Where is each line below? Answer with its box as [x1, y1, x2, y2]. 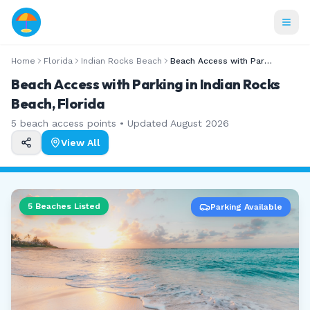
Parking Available [210, 202, 282, 212]
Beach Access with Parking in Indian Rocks [11, 75, 280, 93]
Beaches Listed [33, 201, 100, 211]
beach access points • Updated [17, 118, 170, 129]
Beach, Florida [11, 95, 104, 112]
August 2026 [170, 118, 229, 129]
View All [61, 137, 100, 148]
